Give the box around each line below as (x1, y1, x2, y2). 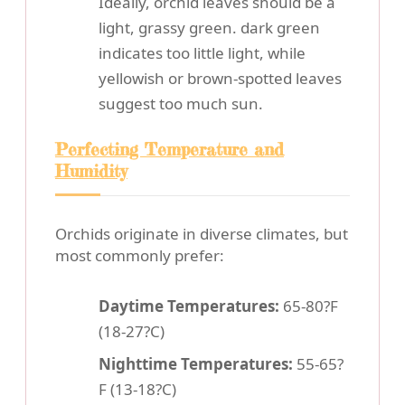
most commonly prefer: (55, 245, 224, 267)
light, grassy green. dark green (99, 17, 320, 39)
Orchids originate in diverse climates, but (55, 223, 348, 245)
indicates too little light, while (99, 42, 306, 64)
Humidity (55, 160, 127, 183)
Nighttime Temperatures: (99, 353, 293, 375)
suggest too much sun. (99, 93, 263, 115)
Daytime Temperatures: (99, 296, 279, 317)
